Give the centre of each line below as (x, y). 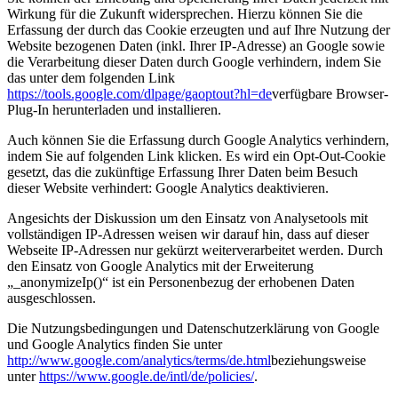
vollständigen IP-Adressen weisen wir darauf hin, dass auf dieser (188, 234)
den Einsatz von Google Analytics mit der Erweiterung (160, 266)
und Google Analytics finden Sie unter (115, 344)
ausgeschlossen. (52, 298)
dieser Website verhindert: (81, 187)
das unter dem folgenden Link (91, 77)
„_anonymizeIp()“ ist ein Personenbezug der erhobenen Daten (181, 282)
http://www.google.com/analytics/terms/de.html (139, 360)
